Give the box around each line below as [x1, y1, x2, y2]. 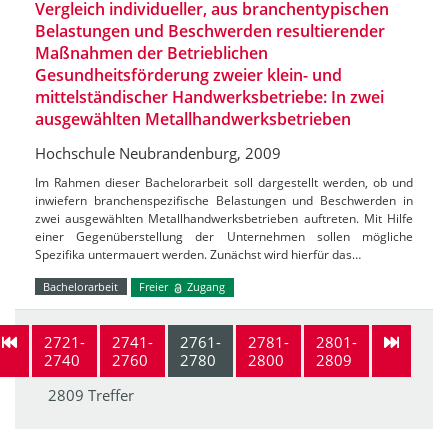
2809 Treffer [48, 384, 134, 405]
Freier [139, 279, 172, 295]
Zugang [184, 279, 226, 295]
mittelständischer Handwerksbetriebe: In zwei [35, 86, 384, 109]
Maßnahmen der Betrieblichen [35, 42, 268, 65]
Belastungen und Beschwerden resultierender [35, 20, 385, 43]
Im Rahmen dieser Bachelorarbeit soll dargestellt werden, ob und [35, 174, 413, 192]
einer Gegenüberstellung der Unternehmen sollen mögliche [35, 228, 413, 246]
